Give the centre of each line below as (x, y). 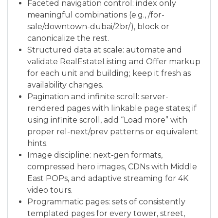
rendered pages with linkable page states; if (112, 108)
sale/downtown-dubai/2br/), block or (98, 26)
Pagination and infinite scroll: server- (98, 96)
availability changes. (65, 85)
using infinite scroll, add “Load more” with (107, 120)
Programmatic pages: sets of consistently (106, 201)
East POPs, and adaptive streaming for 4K (108, 178)
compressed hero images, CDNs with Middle (112, 166)
